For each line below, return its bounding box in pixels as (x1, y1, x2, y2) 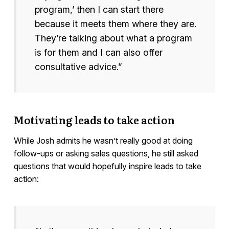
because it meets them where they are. (34, 18, 196, 30)
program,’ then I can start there (34, 4, 164, 15)
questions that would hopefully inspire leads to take (13, 161, 201, 172)
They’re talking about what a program (34, 33, 192, 44)
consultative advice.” (34, 61, 122, 73)
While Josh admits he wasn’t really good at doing (13, 135, 193, 146)
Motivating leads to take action (13, 112, 175, 128)
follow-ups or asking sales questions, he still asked (13, 148, 198, 159)
